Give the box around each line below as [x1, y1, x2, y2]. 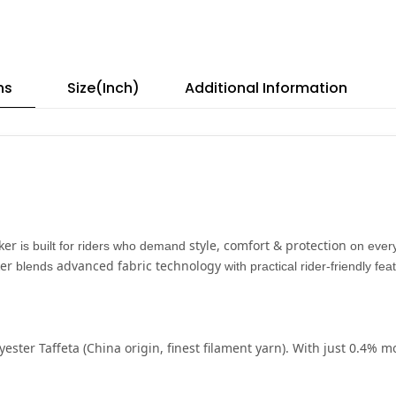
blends [12, 258, 57, 273]
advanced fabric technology [57, 256, 221, 274]
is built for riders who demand [17, 238, 189, 253]
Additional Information [185, 77, 347, 98]
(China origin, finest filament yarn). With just [80, 339, 349, 356]
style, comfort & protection [189, 236, 346, 254]
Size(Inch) [67, 77, 140, 98]
